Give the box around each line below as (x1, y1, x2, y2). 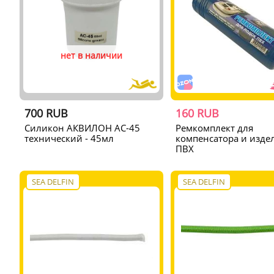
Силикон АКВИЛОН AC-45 (24, 121, 140, 134)
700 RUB (24, 105, 68, 120)
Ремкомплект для (175, 121, 253, 134)
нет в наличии (60, 49, 122, 61)
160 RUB (175, 105, 219, 120)
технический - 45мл (24, 131, 114, 144)
